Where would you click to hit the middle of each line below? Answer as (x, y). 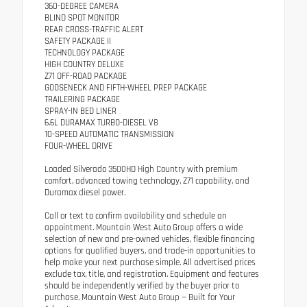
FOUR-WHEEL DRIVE (78, 146)
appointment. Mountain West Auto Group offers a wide (144, 228)
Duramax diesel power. (85, 193)
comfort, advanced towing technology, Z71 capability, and (147, 181)
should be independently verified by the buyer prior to (142, 286)
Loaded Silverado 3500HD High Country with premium (141, 170)
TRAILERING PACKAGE (82, 100)
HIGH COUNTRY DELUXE (84, 65)
